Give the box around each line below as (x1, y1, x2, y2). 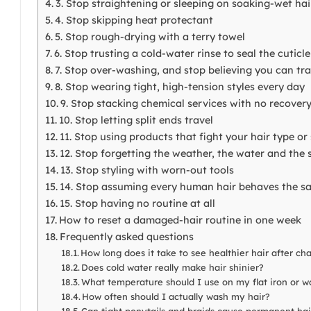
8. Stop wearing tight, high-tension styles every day (54, 80, 305, 93)
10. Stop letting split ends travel (58, 113, 213, 126)
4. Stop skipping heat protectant (54, 13, 213, 26)
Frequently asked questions (59, 230, 194, 243)
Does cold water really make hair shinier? (81, 261, 264, 273)
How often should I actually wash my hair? (82, 290, 271, 302)
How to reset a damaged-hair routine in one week (58, 213, 301, 226)
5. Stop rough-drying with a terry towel (54, 30, 245, 43)
